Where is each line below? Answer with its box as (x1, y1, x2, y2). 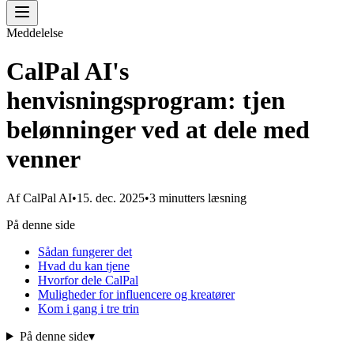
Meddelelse (6, 26, 63, 40)
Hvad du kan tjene (38, 258, 130, 273)
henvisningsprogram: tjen (6, 86, 285, 115)
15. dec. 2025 (77, 190, 145, 205)
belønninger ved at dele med (6, 115, 310, 145)
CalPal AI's (6, 57, 129, 86)
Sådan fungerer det (38, 244, 132, 258)
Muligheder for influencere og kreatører (38, 287, 235, 301)
